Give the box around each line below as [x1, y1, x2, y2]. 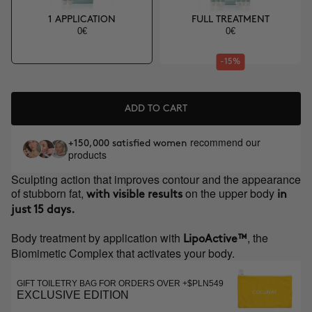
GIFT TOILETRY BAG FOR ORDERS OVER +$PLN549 [17, 279, 224, 288]
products [68, 148, 107, 162]
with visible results [86, 189, 185, 200]
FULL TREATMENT [191, 14, 270, 24]
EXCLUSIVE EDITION [17, 289, 129, 301]
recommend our [190, 135, 260, 149]
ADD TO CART [125, 104, 187, 113]
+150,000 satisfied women [68, 139, 190, 148]
